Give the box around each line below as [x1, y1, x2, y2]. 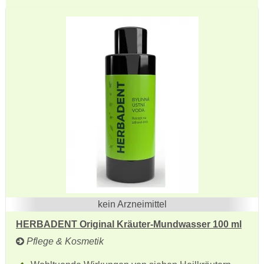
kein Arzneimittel [97, 199, 167, 209]
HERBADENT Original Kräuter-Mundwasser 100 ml [16, 219, 242, 229]
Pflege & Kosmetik [24, 236, 104, 246]
